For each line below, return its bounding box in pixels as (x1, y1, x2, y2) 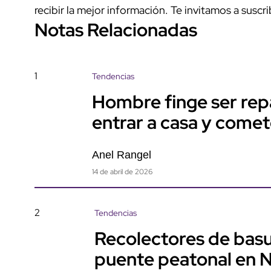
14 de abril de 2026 (92, 166, 152, 177)
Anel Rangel (92, 148, 151, 161)
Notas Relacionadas (34, 17, 197, 42)
